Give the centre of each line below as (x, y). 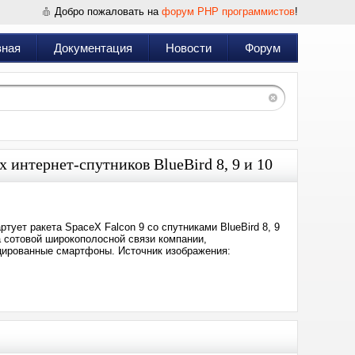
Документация (93, 48)
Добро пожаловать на (108, 11)
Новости (189, 48)
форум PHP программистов (228, 11)
